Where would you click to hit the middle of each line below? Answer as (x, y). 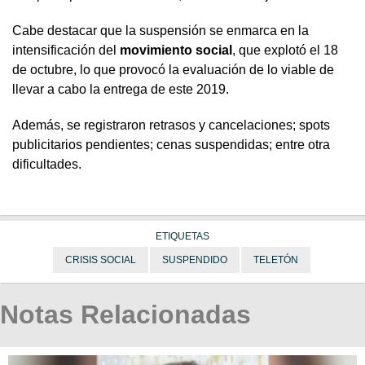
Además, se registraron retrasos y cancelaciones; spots (171, 125)
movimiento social (176, 50)
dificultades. (47, 164)
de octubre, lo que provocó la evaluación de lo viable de (173, 69)
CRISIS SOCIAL (101, 259)
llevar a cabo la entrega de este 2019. (121, 89)
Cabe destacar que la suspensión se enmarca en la (161, 30)
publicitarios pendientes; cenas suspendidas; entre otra (171, 144)
